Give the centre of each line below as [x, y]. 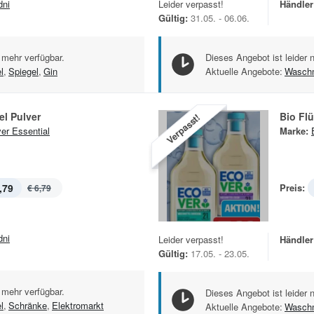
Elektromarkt [78, 306]
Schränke [28, 306]
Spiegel [23, 71]
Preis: [292, 188]
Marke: [294, 131]
